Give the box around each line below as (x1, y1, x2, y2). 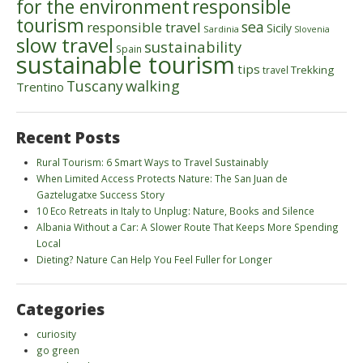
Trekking (291, 62, 334, 78)
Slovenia (294, 23, 330, 36)
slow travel (16, 32, 113, 59)
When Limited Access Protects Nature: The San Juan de (36, 172, 288, 186)
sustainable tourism (16, 49, 235, 82)
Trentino (16, 79, 64, 96)
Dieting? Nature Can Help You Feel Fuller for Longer (36, 253, 272, 267)
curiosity (36, 327, 76, 341)
